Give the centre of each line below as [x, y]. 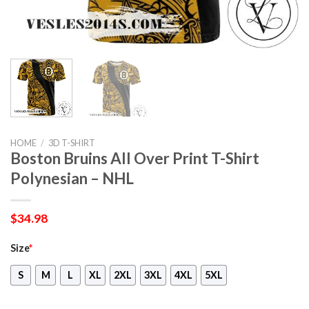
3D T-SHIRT [71, 142]
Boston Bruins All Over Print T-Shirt [135, 158]
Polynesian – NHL [72, 178]
